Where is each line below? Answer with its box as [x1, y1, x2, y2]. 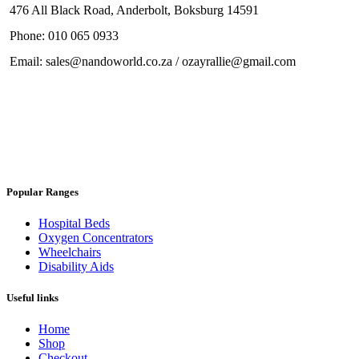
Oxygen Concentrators [38, 230, 153, 244]
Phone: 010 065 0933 [10, 29, 119, 43]
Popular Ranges [6, 185, 79, 198]
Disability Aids [38, 259, 114, 273]
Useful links [6, 291, 58, 304]
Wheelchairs [38, 244, 101, 259]
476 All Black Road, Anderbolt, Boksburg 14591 [10, 3, 259, 18]
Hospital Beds [38, 216, 110, 230]
